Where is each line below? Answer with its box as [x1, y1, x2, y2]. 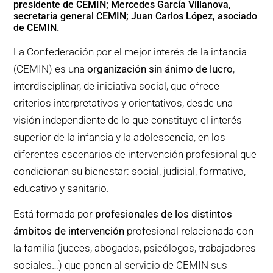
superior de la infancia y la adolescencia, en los [13, 130, 226, 143]
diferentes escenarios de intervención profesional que [13, 147, 257, 160]
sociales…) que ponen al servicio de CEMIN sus [13, 259, 228, 272]
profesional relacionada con [124, 225, 254, 238]
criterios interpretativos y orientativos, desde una [13, 96, 233, 109]
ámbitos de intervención [13, 225, 125, 238]
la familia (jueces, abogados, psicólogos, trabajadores [13, 242, 257, 255]
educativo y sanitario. [13, 182, 110, 194]
